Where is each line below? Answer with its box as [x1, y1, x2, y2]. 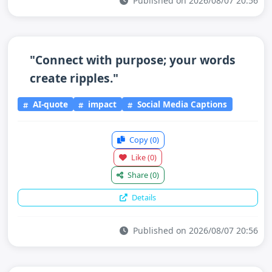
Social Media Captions [135, 98, 228, 110]
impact [86, 98, 117, 110]
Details [130, 191, 156, 203]
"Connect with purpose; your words [30, 52, 236, 68]
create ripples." [30, 70, 118, 86]
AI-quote [30, 98, 68, 110]
